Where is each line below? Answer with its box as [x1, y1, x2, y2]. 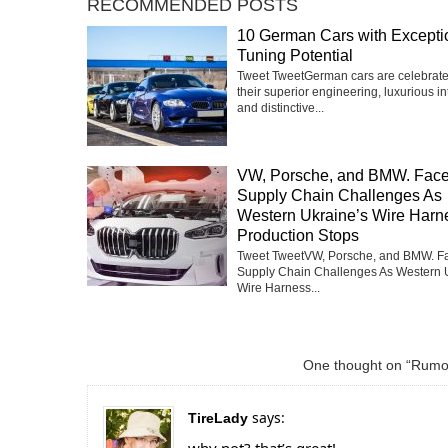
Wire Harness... [237, 280, 320, 295]
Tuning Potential [237, 46, 353, 64]
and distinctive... [237, 100, 324, 115]
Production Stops [237, 226, 359, 244]
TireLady [188, 409, 248, 426]
